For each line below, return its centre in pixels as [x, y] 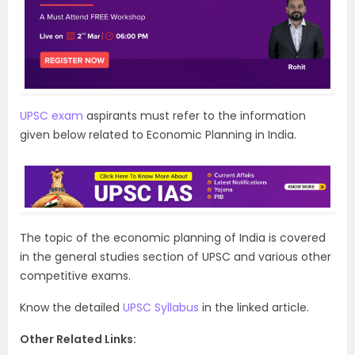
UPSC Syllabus [159, 307]
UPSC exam [52, 116]
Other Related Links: [78, 339]
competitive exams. [75, 275]
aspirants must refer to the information [195, 116]
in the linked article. [256, 307]
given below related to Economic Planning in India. [158, 135]
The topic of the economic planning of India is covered [173, 237]
